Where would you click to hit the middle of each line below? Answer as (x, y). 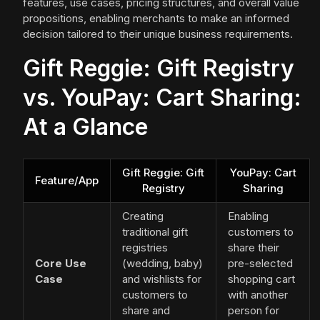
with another (258, 295)
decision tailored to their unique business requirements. (158, 34)
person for (254, 311)
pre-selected (260, 264)
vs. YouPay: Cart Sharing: (162, 98)
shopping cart (261, 279)
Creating (143, 216)
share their (254, 248)
